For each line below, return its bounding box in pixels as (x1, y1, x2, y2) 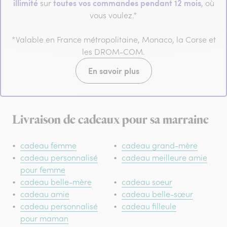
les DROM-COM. (82, 46, 145, 57)
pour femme (20, 164, 65, 175)
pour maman (20, 213, 68, 223)
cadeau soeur (122, 176, 172, 187)
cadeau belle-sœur (122, 188, 193, 199)
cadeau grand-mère (122, 140, 198, 150)
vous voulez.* (90, 10, 137, 20)
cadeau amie (20, 188, 69, 199)
